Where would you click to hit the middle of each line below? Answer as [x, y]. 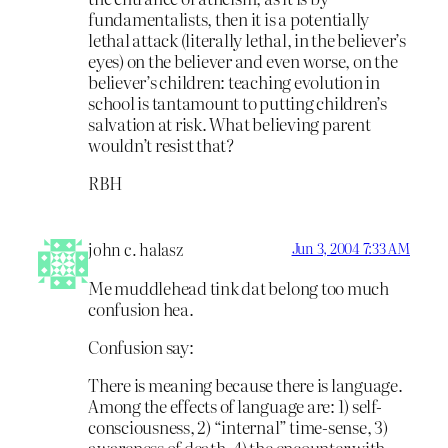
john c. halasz [135, 249]
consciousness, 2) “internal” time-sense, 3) [238, 426]
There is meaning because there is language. [245, 384]
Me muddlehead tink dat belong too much [238, 288]
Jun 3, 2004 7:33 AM [350, 248]
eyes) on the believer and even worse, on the [243, 60]
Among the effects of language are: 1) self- [235, 405]
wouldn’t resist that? [161, 144]
